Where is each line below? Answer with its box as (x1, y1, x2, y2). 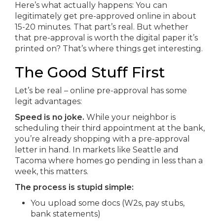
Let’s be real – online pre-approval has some (15, 86, 187, 95)
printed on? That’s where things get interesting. (15, 44, 203, 53)
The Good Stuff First (15, 63, 165, 81)
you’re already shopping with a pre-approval (15, 134, 190, 144)
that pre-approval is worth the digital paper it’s (15, 33, 198, 42)
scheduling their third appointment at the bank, (15, 123, 205, 133)
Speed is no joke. (15, 112, 84, 122)
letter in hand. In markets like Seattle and (15, 145, 179, 154)
